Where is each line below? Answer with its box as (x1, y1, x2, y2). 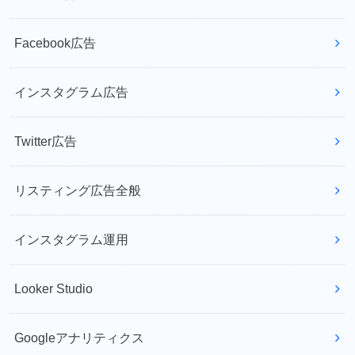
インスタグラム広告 (14, 85, 129, 100)
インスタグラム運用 (14, 232, 129, 247)
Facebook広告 (14, 36, 97, 51)
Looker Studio (14, 281, 94, 296)
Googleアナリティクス (14, 330, 145, 345)
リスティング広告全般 (14, 183, 142, 198)
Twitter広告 (14, 134, 78, 149)
